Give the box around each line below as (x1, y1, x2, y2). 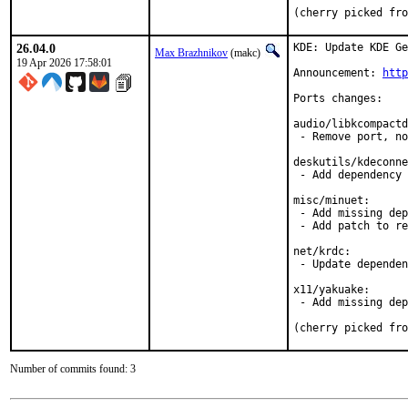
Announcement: (293, 66, 382, 79)
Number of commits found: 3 (10, 362, 136, 375)
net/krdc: (293, 245, 351, 258)
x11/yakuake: (293, 283, 370, 296)
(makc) (228, 46, 263, 59)
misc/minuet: (293, 194, 370, 207)
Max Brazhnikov (155, 46, 228, 59)
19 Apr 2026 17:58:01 (16, 56, 112, 69)
